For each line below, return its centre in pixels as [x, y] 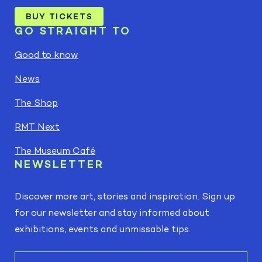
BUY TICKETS [59, 17]
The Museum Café [55, 151]
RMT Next [37, 127]
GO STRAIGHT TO [73, 31]
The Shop [36, 103]
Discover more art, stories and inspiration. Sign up [125, 196]
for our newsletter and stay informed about [112, 213]
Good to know [46, 55]
